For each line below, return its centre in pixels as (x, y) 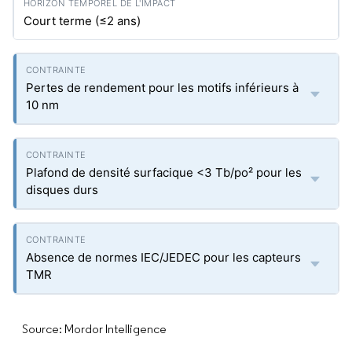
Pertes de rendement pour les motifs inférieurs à (162, 88)
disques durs (62, 190)
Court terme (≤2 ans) (82, 21)
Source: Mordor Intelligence (94, 329)
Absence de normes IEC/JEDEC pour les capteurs (163, 257)
